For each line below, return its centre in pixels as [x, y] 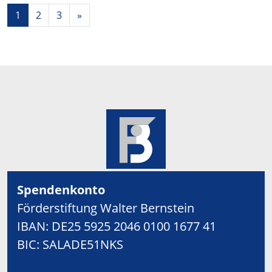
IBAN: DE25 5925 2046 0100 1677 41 [117, 226]
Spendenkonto [63, 189]
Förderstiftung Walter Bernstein [106, 208]
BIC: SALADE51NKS [70, 244]
